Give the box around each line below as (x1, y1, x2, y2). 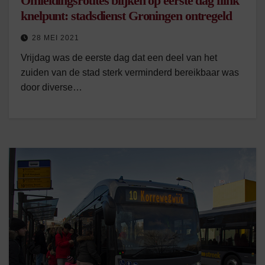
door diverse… (21, 82, 82, 92)
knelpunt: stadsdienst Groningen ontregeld (21, 8, 232, 23)
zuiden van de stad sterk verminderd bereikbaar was (21, 67, 239, 77)
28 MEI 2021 (32, 34, 79, 42)
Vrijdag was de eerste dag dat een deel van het (21, 53, 217, 63)
